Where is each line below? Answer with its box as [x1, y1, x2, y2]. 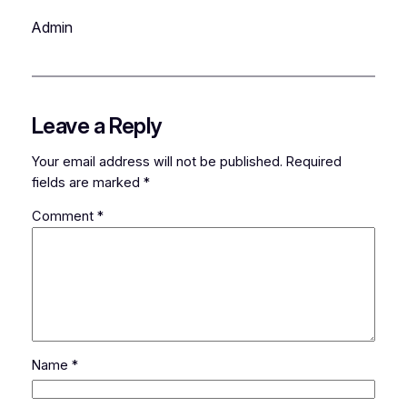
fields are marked [31, 174, 144, 191]
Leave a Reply [31, 113, 162, 140]
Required [285, 153, 342, 170]
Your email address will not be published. [31, 153, 283, 170]
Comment [31, 208, 97, 225]
